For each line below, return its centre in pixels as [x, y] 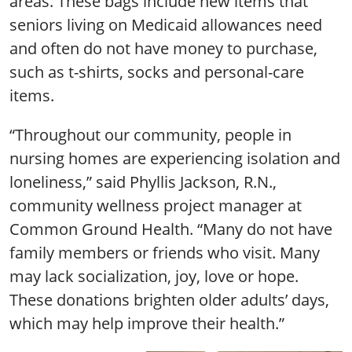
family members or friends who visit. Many [165, 252]
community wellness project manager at [156, 205]
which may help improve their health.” [147, 323]
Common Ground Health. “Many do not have [171, 229]
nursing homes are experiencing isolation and [175, 158]
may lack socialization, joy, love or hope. [154, 276]
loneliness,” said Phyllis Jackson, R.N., [143, 181]
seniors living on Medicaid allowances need [166, 24]
